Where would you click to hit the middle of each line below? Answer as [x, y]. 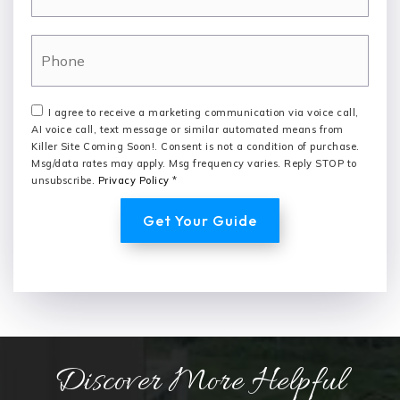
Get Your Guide [200, 220]
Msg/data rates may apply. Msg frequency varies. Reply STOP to [194, 163]
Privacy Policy [133, 180]
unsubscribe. [65, 180]
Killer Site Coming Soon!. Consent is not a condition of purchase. [196, 146]
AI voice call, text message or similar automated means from [187, 129]
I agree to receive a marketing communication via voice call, [203, 112]
